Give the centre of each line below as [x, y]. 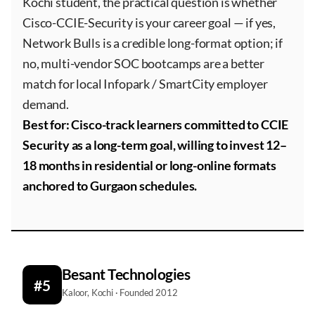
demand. [46, 104]
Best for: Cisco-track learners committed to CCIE [156, 124]
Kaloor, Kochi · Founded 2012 [120, 292]
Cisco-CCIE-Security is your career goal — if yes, [149, 22]
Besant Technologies [126, 274]
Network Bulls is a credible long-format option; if [153, 43]
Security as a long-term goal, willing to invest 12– [155, 145]
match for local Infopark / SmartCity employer [145, 84]
